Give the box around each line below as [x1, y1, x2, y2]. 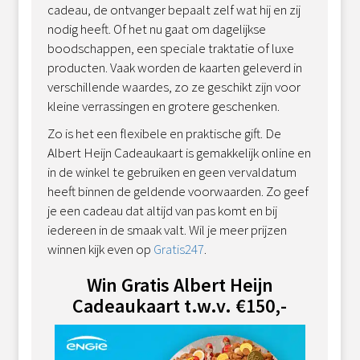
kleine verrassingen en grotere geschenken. [47, 96, 280, 115]
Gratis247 [153, 239, 205, 258]
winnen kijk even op [47, 239, 154, 258]
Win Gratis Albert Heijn [86, 272, 273, 297]
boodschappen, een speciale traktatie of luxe [47, 39, 295, 57]
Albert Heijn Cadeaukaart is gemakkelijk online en [47, 143, 312, 162]
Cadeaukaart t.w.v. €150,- [72, 292, 288, 318]
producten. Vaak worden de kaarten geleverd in [47, 58, 303, 76]
